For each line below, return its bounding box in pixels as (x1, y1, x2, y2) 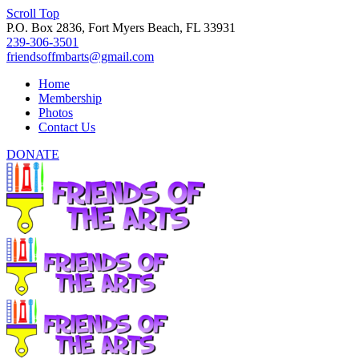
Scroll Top (6, 6, 59, 20)
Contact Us (38, 120, 95, 134)
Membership (38, 91, 102, 105)
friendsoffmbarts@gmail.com (6, 50, 154, 63)
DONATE (6, 147, 59, 161)
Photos (38, 106, 73, 119)
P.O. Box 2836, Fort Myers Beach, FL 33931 (6, 21, 236, 34)
